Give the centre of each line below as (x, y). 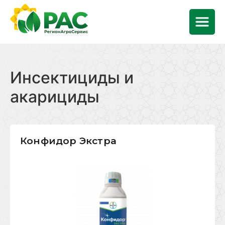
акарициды (55, 97)
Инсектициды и (72, 78)
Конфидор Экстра (68, 141)
